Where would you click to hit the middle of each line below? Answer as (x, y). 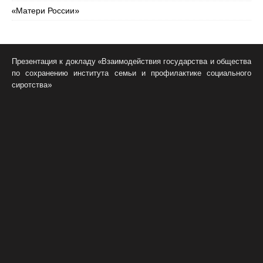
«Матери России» (46, 10)
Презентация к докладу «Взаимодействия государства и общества (131, 61)
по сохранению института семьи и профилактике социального (131, 73)
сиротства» (32, 85)
